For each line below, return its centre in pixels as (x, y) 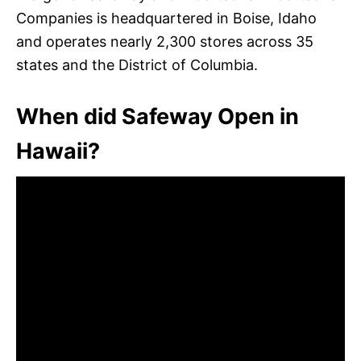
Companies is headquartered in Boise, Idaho (166, 18)
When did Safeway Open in (158, 116)
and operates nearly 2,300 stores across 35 (165, 41)
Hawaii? (58, 151)
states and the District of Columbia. (137, 64)
